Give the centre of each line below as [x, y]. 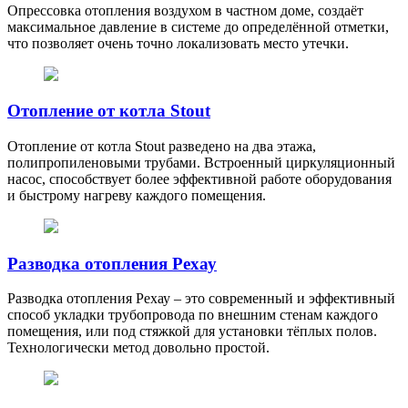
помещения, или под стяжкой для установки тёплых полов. [192, 331]
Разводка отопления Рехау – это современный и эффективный [201, 299]
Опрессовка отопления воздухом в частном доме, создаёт [185, 10]
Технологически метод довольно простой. [138, 348]
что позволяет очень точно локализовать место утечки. [178, 43]
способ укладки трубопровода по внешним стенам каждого [193, 315]
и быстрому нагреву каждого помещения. [137, 195]
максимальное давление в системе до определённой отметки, [198, 26]
